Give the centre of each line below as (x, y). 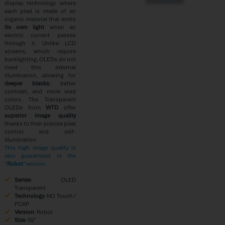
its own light (24, 27)
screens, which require (40, 51)
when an (60, 27)
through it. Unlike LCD (40, 43)
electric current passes (40, 35)
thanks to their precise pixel (40, 123)
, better (62, 83)
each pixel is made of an (40, 11)
